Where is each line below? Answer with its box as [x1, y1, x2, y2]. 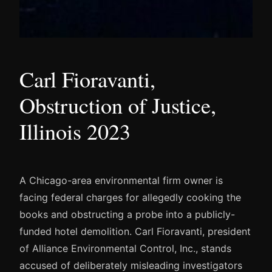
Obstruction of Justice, [19, 90, 216, 120]
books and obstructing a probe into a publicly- [19, 208, 235, 220]
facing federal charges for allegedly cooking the [19, 191, 241, 203]
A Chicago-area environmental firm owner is [19, 174, 223, 186]
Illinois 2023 [19, 116, 131, 146]
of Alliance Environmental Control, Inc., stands [19, 242, 231, 254]
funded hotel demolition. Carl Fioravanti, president [19, 225, 251, 237]
